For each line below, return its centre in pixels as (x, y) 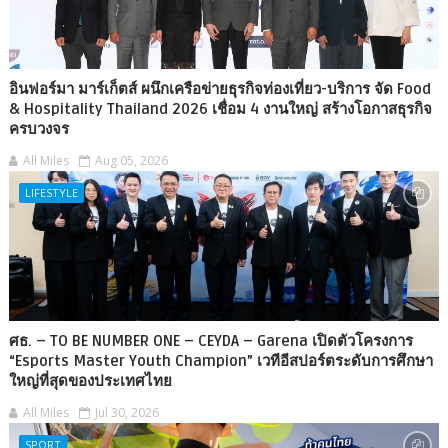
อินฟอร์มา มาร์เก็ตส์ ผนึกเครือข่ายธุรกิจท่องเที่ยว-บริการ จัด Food (219, 89)
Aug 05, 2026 (131, 161)
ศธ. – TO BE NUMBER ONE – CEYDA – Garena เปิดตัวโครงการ (210, 341)
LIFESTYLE (51, 193)
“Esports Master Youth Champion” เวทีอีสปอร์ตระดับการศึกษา (220, 361)
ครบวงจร (38, 129)
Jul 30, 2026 (126, 413)
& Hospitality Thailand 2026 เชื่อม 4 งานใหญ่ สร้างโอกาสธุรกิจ (220, 109)
